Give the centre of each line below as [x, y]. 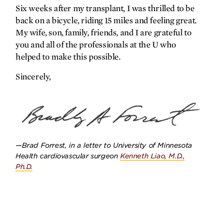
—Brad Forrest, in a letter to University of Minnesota [104, 146]
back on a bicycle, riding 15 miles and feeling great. [106, 20]
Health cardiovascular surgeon [68, 156]
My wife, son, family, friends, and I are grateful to [104, 32]
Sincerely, [33, 77]
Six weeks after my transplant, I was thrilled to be [105, 8]
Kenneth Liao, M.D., [153, 156]
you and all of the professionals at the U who [96, 45]
